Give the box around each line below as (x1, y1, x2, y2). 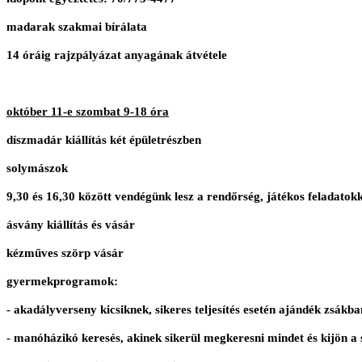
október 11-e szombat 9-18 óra (6, 105, 169, 119)
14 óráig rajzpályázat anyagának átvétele (6, 48, 227, 62)
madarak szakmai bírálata (6, 20, 147, 34)
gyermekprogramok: (6, 275, 118, 288)
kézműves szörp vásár (6, 246, 124, 260)
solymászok (6, 162, 68, 175)
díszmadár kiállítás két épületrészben (6, 133, 201, 147)
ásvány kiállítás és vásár (6, 218, 135, 232)
